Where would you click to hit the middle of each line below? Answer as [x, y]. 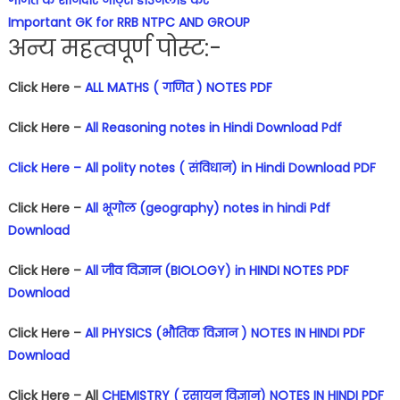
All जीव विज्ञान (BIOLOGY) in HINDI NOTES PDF [217, 270]
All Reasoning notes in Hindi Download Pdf [213, 127]
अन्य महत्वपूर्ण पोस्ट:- [114, 48]
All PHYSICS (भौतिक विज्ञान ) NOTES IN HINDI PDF [225, 333]
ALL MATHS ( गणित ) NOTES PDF [178, 87]
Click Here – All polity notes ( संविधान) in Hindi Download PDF [192, 167]
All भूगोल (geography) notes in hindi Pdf [207, 208]
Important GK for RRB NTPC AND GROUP [129, 22]
